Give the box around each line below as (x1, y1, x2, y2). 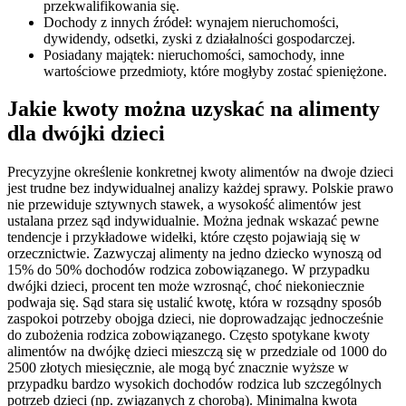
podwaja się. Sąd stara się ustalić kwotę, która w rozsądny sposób (7, 295, 382, 311)
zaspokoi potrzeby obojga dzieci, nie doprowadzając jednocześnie (7, 311, 383, 327)
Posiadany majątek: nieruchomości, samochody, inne (43, 46, 344, 63)
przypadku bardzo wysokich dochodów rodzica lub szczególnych (7, 376, 382, 392)
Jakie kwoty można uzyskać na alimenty (7, 97, 380, 121)
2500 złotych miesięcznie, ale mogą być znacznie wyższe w (7, 360, 349, 376)
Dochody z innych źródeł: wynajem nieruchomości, (43, 14, 339, 30)
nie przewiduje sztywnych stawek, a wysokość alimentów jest (7, 197, 361, 213)
